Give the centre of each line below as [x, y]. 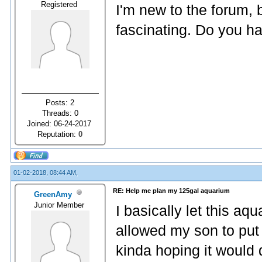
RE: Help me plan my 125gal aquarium [171, 191]
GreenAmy [53, 194]
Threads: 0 [60, 113]
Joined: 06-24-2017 [60, 123]
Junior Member [60, 205]
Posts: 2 [60, 102]
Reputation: [58, 134]
